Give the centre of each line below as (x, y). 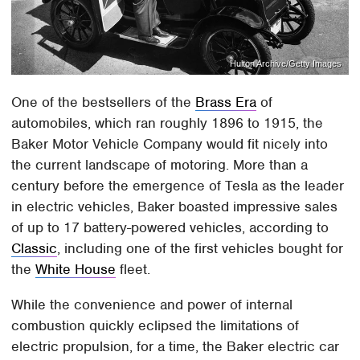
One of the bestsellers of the (104, 102)
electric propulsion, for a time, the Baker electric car (176, 347)
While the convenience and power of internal (152, 305)
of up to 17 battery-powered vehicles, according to (170, 228)
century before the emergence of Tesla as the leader (178, 186)
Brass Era (226, 102)
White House (76, 270)
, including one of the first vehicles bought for (200, 249)
